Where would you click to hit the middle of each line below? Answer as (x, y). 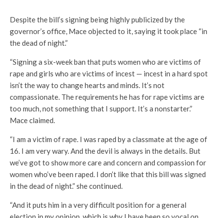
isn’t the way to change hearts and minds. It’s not (87, 85)
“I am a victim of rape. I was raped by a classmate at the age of (109, 139)
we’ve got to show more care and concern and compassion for (108, 162)
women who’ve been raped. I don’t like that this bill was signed (108, 174)
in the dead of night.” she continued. (66, 186)
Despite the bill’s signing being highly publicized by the (97, 19)
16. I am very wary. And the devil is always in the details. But (105, 151)
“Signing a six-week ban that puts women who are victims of (105, 62)
